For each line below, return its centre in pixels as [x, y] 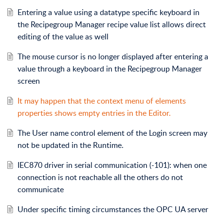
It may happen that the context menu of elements [101, 100]
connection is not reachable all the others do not [100, 177]
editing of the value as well [63, 36]
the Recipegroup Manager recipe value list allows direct [111, 24]
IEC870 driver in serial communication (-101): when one [112, 165]
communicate [40, 189]
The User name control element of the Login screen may [112, 133]
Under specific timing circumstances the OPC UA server [113, 209]
